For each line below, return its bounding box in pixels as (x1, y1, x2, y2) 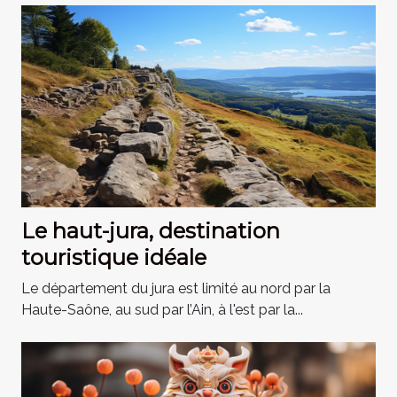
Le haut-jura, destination (21, 217, 280, 244)
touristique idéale (21, 244, 206, 270)
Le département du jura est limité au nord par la (21, 279, 331, 297)
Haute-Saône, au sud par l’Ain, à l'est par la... (21, 300, 303, 318)
